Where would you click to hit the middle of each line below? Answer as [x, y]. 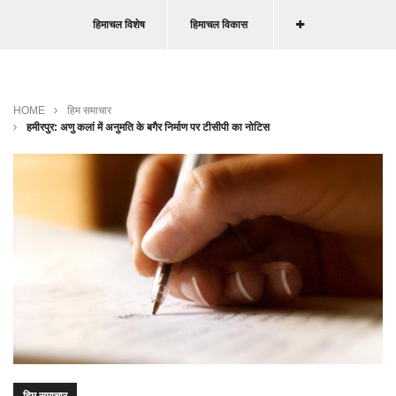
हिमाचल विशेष [118, 24]
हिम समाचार [89, 110]
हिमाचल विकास [218, 24]
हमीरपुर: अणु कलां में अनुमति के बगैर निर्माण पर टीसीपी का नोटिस [147, 127]
